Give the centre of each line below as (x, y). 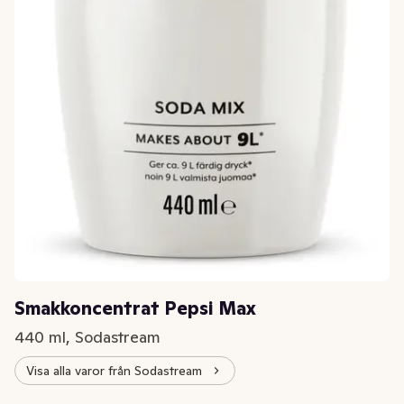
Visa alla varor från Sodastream (114, 370)
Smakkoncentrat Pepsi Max (135, 309)
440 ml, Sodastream (87, 337)
